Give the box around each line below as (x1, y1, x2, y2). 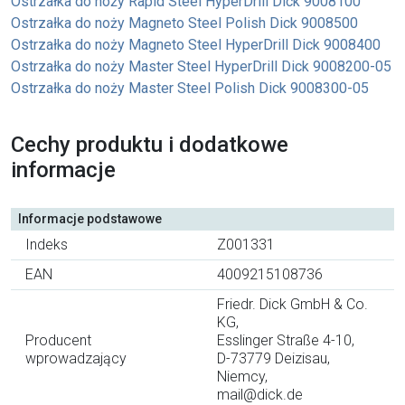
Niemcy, (217, 367, 268, 385)
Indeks (25, 235, 68, 253)
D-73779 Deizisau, (217, 349, 330, 367)
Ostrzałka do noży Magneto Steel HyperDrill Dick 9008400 (11, 35, 381, 53)
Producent (25, 331, 91, 349)
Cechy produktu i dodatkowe (11, 131, 288, 157)
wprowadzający (25, 349, 127, 367)
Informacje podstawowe (18, 211, 162, 226)
